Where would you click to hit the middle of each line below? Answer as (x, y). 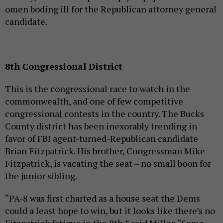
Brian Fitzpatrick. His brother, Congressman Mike (105, 151)
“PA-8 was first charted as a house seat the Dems (103, 198)
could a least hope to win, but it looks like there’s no (110, 211)
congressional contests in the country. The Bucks (105, 114)
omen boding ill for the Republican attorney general (111, 9)
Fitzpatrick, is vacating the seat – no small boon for (108, 164)
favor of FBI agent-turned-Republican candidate (102, 139)
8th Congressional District (64, 66)
